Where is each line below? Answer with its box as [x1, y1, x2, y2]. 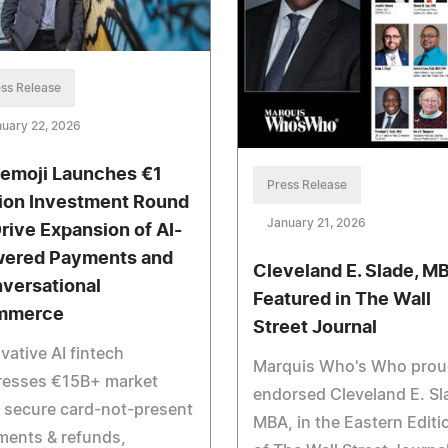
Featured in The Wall [252, 291, 431, 310]
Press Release [266, 179, 347, 192]
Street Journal [252, 319, 377, 338]
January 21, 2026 [266, 217, 366, 230]
